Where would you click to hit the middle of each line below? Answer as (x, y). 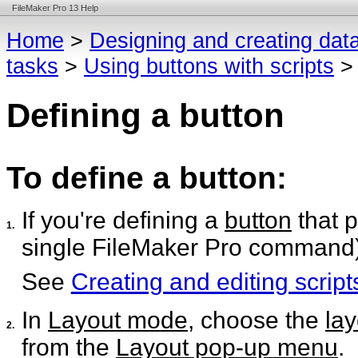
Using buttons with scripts (209, 66)
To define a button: (147, 177)
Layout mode (118, 320)
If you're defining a (123, 221)
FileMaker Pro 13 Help (55, 8)
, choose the (257, 320)
